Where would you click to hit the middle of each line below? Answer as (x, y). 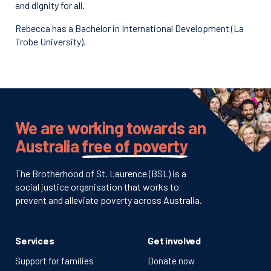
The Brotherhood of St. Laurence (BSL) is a (101, 173)
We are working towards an (111, 128)
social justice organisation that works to (97, 187)
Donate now (171, 261)
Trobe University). (51, 41)
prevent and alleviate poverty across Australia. (109, 200)
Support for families (54, 261)
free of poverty (135, 146)
